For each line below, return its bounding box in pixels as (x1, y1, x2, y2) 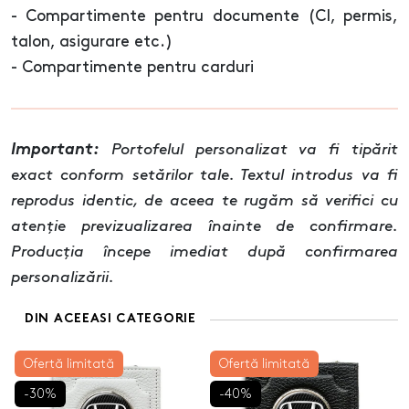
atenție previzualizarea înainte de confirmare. (11, 219, 398, 235)
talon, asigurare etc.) (11, 35, 173, 50)
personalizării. (11, 270, 114, 286)
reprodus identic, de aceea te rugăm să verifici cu (11, 194, 398, 209)
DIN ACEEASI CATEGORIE (25, 313, 196, 326)
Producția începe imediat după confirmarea (11, 245, 398, 260)
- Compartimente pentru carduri (11, 60, 254, 76)
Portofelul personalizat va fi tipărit (100, 142, 398, 158)
